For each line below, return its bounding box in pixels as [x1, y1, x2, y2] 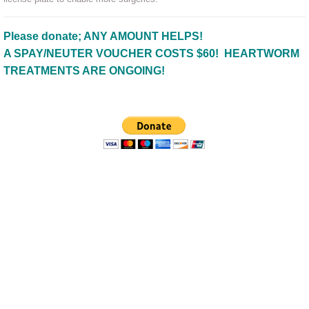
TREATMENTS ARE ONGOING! [3, 65, 165, 77]
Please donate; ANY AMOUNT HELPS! [3, 30, 206, 42]
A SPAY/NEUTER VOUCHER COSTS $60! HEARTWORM [3, 48, 299, 59]
